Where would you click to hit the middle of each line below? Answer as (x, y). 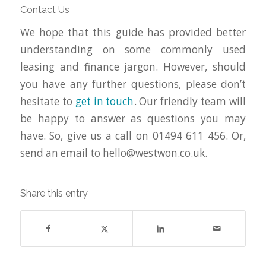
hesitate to (47, 101)
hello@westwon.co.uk (153, 153)
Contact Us (45, 10)
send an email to (61, 153)
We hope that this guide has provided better (133, 32)
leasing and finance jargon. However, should (133, 66)
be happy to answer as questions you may (133, 118)
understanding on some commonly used (133, 49)
